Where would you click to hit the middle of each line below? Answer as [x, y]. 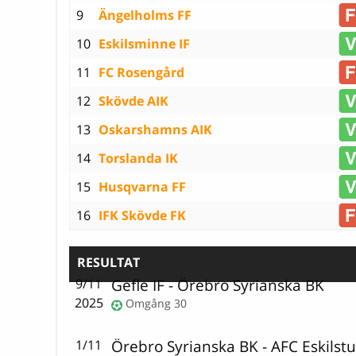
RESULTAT [108, 262]
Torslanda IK [138, 158]
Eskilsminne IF [144, 43]
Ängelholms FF [145, 15]
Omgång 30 [157, 304]
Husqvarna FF [142, 186]
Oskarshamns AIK [155, 129]
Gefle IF [138, 285]
